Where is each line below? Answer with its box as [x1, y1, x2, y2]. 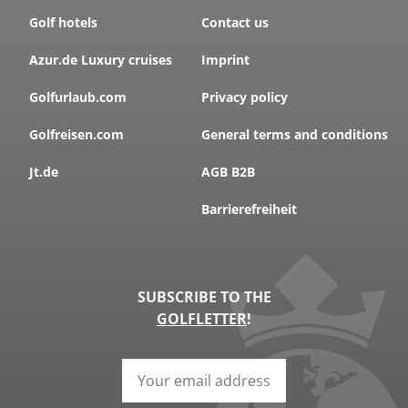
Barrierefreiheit [200, 200, 297, 219]
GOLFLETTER [157, 309, 247, 330]
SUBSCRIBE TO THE [137, 287, 271, 308]
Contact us [200, 14, 269, 32]
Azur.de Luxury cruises [28, 51, 172, 69]
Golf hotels [28, 14, 97, 32]
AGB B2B [200, 163, 255, 181]
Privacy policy [200, 88, 288, 107]
